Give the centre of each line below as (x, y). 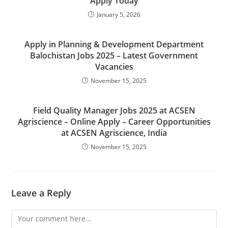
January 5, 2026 (118, 14)
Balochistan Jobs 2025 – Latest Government (114, 55)
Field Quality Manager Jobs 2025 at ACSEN (114, 110)
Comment (27, 215)
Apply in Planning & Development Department (114, 44)
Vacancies (114, 66)
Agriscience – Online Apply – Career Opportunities (114, 121)
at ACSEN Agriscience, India (114, 133)
